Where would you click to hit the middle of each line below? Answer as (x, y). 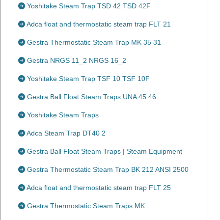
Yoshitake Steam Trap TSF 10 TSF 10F (87, 79)
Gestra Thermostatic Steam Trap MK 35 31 (93, 42)
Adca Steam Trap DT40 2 (65, 133)
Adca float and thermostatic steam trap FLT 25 (98, 188)
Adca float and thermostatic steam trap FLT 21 (98, 24)
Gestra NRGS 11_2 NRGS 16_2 (76, 60)
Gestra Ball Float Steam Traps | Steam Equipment (104, 151)
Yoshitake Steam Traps (62, 115)
